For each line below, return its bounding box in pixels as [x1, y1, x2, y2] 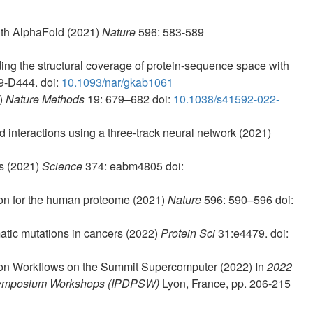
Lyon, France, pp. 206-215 [159, 275, 291, 291]
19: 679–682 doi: [85, 90, 173, 107]
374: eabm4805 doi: [82, 157, 184, 174]
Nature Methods [6, 90, 85, 107]
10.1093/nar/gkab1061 [61, 73, 173, 90]
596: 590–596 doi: [201, 191, 293, 208]
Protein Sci [161, 224, 215, 241]
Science [42, 157, 82, 174]
